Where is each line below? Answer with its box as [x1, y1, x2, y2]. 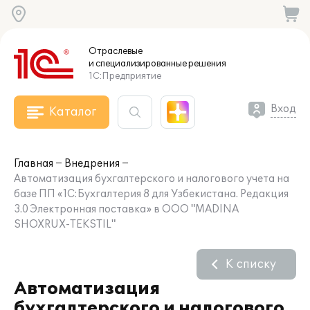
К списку [226, 257, 276, 271]
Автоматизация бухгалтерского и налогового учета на [14, 173, 289, 185]
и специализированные [89, 58, 187, 69]
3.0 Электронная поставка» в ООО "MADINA [14, 203, 239, 215]
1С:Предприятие [89, 71, 161, 82]
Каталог [49, 105, 96, 119]
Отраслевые [89, 46, 143, 57]
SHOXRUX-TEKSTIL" [14, 219, 116, 230]
